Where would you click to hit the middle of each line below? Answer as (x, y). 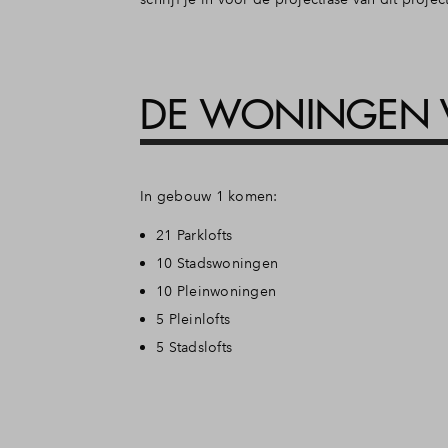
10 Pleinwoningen (218, 290)
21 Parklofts (194, 234)
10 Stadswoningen (217, 262)
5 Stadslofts (194, 346)
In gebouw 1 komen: (211, 195)
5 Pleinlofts (193, 318)
